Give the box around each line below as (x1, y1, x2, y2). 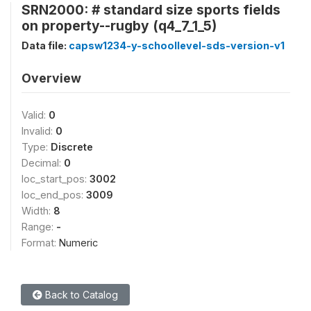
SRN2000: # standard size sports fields (22, 1, 280, 18)
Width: (22, 205, 53, 217)
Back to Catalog (42, 289, 118, 301)
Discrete (51, 141, 93, 153)
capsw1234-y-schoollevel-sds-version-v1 (69, 40, 285, 51)
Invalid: (22, 125, 56, 137)
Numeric (59, 237, 98, 249)
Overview (22, 71, 81, 85)
